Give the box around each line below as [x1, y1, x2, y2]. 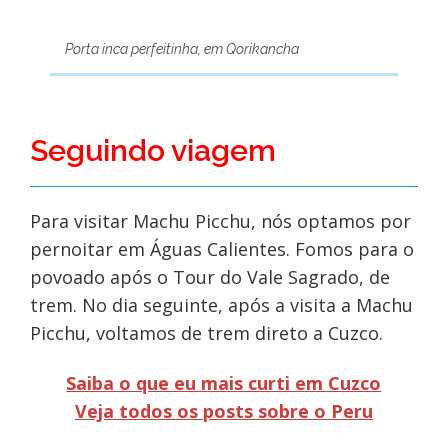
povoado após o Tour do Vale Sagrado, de [29, 265, 390, 290]
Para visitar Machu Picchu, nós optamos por [29, 209, 411, 234]
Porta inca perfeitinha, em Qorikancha [64, 41, 299, 58]
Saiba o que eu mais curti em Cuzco [66, 371, 382, 396]
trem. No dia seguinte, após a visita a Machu [29, 293, 413, 318]
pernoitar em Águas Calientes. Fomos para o [29, 237, 414, 262]
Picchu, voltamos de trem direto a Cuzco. [29, 321, 383, 346]
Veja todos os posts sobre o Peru [74, 399, 373, 424]
